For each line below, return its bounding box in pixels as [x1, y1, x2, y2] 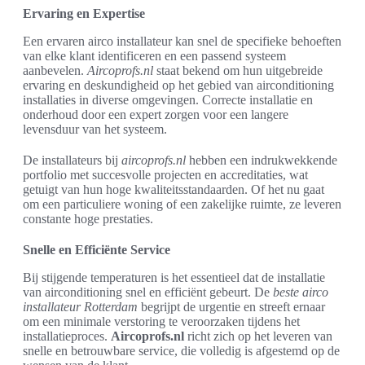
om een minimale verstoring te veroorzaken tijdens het [23, 314, 300, 328]
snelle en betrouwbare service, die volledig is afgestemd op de [23, 343, 340, 358]
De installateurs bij [23, 152, 121, 167]
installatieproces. [23, 328, 111, 343]
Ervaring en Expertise [23, 6, 145, 20]
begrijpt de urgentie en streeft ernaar [138, 299, 325, 314]
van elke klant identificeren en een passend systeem [23, 48, 286, 63]
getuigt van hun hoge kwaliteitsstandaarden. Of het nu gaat [23, 182, 324, 196]
